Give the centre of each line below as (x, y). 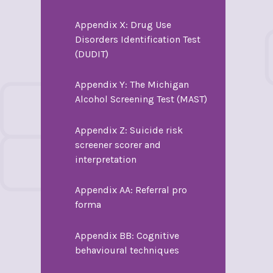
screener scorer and (118, 144)
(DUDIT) (91, 54)
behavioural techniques (127, 250)
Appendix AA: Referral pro (131, 190)
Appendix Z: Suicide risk (129, 130)
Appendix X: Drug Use (123, 24)
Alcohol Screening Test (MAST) (141, 99)
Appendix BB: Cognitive (127, 235)
